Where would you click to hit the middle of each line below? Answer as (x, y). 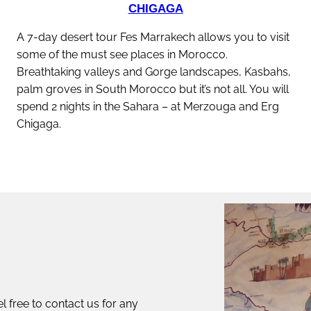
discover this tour (159, 160)
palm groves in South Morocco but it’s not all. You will (153, 89)
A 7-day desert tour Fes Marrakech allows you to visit (153, 37)
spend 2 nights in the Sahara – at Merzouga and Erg (148, 106)
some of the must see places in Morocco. (122, 54)
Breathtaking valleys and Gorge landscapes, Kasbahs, (154, 72)
